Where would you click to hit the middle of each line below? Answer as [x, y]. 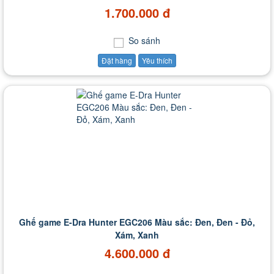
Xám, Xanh [137, 235]
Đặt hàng [117, 61]
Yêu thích [157, 61]
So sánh [143, 41]
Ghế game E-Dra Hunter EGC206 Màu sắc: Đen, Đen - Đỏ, [137, 222]
